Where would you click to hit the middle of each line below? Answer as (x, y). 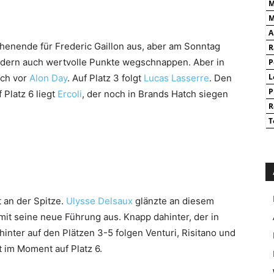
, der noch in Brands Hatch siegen (155, 94)
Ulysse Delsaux (99, 201)
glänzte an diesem (173, 201)
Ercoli (70, 94)
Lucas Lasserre (176, 78)
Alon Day (48, 78)
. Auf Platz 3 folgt (106, 78)
